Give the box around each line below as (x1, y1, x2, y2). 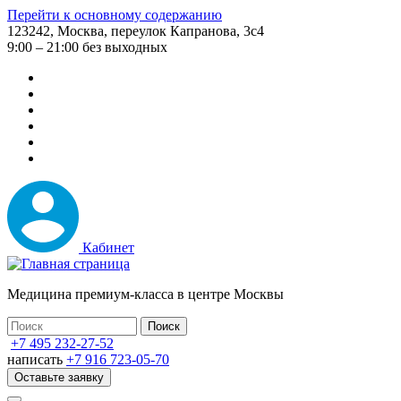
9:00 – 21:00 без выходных (7, 39, 167, 55)
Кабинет (82, 240, 134, 255)
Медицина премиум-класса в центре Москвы (7, 286, 284, 302)
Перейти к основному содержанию (7, 7, 222, 22)
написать (7, 352, 63, 367)
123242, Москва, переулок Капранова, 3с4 (7, 23, 264, 38)
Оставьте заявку (14, 371, 104, 384)
